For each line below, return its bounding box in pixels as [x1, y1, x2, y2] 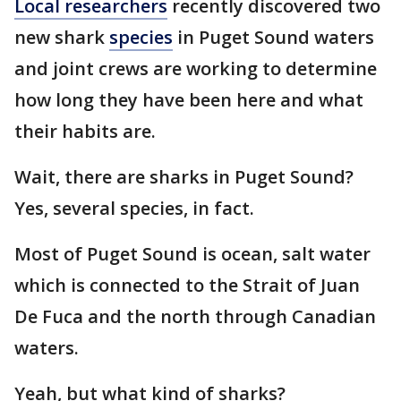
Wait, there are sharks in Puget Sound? [14, 165, 354, 189]
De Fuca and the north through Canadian [14, 304, 376, 328]
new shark [14, 25, 109, 49]
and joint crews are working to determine [14, 56, 377, 81]
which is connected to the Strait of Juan [14, 273, 360, 297]
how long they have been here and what [14, 88, 363, 112]
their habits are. [14, 119, 156, 143]
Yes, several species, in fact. [14, 196, 259, 220]
